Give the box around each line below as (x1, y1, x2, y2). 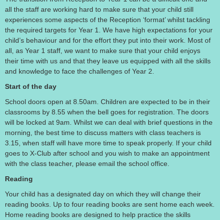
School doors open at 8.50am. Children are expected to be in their (5, 98, 210, 106)
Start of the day (5, 82, 56, 90)
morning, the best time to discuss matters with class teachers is (5, 129, 201, 137)
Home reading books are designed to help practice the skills (5, 211, 191, 219)
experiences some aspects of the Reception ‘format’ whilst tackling (5, 16, 210, 24)
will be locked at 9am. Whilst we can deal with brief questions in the (5, 118, 213, 126)
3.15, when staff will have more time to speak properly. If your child (5, 139, 212, 147)
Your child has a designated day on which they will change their (5, 190, 201, 198)
